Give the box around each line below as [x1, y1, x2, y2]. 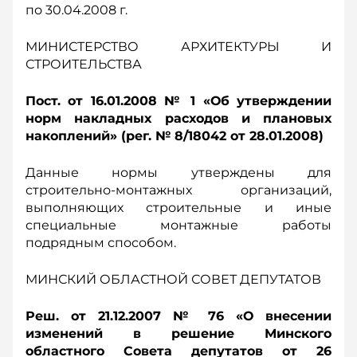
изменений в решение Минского [25, 326, 331, 341]
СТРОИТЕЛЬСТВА [25, 57, 142, 72]
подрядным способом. [25, 235, 176, 250]
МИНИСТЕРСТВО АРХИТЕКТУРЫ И [25, 39, 331, 54]
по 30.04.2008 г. [25, 2, 127, 18]
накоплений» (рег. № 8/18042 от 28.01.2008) [25, 128, 324, 143]
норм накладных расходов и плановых [25, 111, 331, 126]
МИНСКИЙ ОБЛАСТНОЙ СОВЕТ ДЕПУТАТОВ [25, 272, 321, 287]
